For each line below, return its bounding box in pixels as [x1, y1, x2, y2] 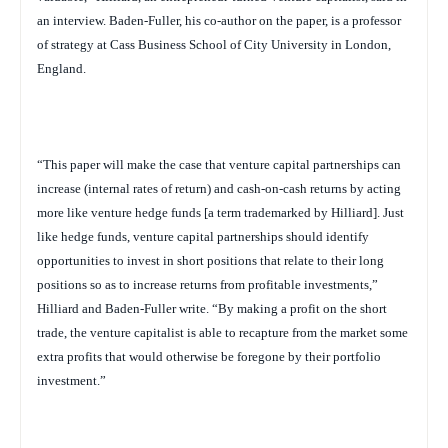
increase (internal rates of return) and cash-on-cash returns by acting [37, 180, 401, 196]
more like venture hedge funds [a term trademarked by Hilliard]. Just [37, 204, 404, 220]
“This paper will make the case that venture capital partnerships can [37, 156, 401, 172]
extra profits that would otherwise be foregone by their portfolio [37, 348, 381, 364]
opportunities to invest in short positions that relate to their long [37, 252, 384, 268]
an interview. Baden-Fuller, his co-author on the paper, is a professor [37, 12, 401, 28]
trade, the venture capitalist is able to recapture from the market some [37, 324, 408, 340]
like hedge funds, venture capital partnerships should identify [37, 228, 369, 244]
